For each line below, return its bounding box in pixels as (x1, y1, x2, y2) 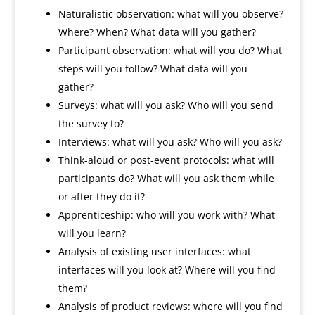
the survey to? (58, 117, 124, 130)
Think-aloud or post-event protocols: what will (58, 153, 274, 167)
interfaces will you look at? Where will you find (58, 263, 276, 276)
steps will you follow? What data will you (58, 62, 247, 75)
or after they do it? (58, 190, 145, 203)
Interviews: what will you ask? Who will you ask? (58, 135, 282, 148)
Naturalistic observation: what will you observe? (58, 7, 283, 20)
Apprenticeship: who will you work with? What (58, 208, 275, 221)
